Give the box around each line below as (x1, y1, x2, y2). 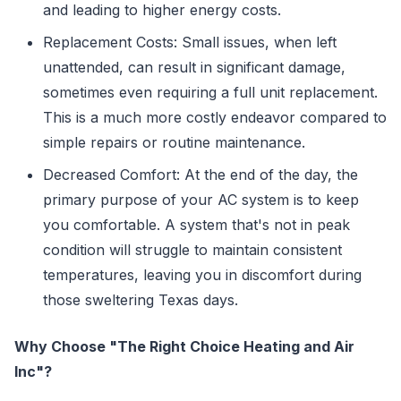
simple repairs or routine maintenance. (43, 132, 305, 151)
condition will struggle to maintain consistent (43, 240, 342, 259)
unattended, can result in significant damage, (43, 57, 346, 76)
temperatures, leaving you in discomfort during (43, 265, 362, 284)
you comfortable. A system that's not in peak (43, 215, 350, 234)
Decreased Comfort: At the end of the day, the (43, 165, 358, 183)
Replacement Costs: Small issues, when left (43, 32, 337, 51)
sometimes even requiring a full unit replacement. (43, 82, 378, 101)
